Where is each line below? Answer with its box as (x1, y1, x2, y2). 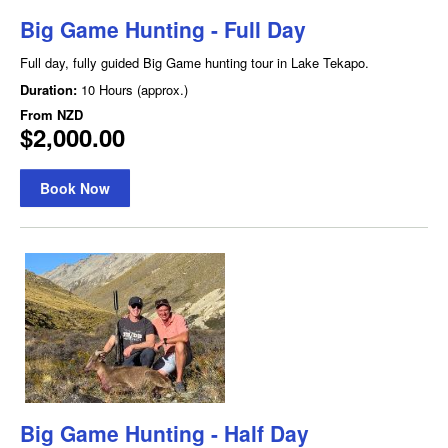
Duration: (20, 79, 81, 99)
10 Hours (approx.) (81, 79, 188, 99)
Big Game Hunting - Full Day (20, 13, 306, 44)
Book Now (40, 177, 110, 198)
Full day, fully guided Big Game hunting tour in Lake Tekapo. (20, 52, 369, 72)
